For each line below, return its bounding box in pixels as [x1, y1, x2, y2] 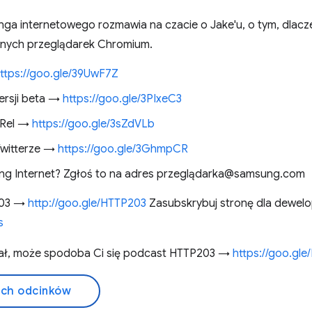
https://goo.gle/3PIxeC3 [63, 92, 182, 106]
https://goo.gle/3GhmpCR [58, 142, 188, 156]
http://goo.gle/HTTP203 [28, 196, 146, 210]
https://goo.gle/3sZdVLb [32, 117, 155, 131]
